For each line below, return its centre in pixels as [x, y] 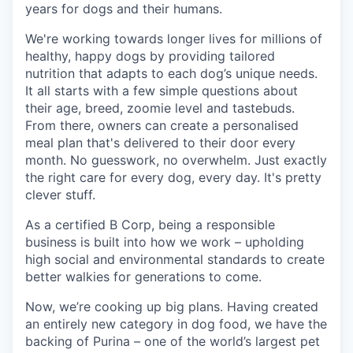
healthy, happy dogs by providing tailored [150, 56]
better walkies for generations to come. [143, 277]
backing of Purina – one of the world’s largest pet [173, 342]
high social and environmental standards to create [175, 260]
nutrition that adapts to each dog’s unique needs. [171, 74]
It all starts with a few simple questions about [162, 91]
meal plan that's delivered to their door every [160, 143]
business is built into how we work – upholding [165, 242]
